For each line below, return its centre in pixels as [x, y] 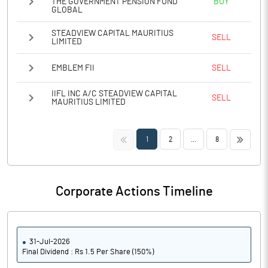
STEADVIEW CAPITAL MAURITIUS [112, 33]
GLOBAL [67, 10]
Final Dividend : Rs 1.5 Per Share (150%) [88, 252]
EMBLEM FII [73, 68]
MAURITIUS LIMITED [89, 102]
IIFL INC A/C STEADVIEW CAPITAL [114, 94]
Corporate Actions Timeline [134, 191]
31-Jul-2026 [50, 242]
